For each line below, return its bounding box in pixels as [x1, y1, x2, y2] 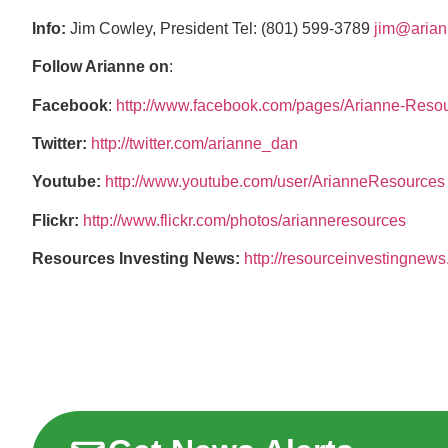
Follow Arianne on [32, 58, 169, 76]
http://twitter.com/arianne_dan [91, 135, 298, 152]
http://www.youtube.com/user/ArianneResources [105, 173, 445, 191]
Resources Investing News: [32, 250, 240, 268]
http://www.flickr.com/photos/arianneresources [83, 211, 406, 229]
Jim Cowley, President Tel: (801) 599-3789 [70, 19, 374, 37]
